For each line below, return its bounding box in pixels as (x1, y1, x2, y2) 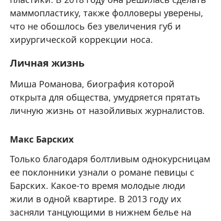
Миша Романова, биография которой (10, 78, 175, 90)
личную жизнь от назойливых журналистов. (10, 105, 205, 117)
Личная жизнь (10, 56, 84, 70)
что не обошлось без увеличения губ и (10, 20, 181, 33)
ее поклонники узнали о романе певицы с (10, 166, 194, 179)
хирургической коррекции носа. (10, 34, 153, 46)
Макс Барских (10, 133, 74, 146)
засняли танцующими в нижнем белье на (10, 206, 191, 219)
